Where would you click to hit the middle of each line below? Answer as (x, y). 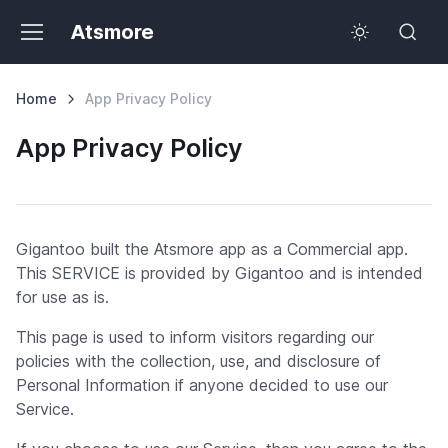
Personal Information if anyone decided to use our (202, 385)
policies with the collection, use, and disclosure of (198, 361)
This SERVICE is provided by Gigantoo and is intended (219, 273)
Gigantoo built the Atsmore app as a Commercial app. (212, 249)
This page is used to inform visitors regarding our (195, 337)
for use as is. (62, 297)
